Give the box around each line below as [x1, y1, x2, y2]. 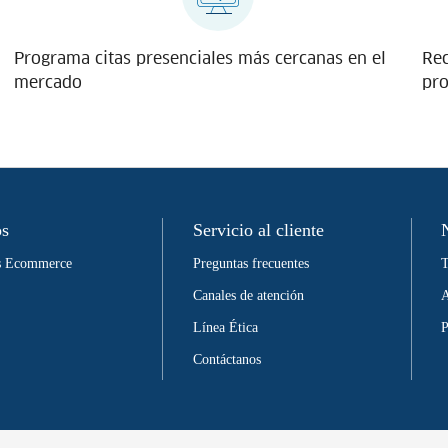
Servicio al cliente [192, 219, 324, 240]
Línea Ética [192, 319, 258, 335]
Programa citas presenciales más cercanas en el [13, 47, 386, 69]
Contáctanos [192, 351, 261, 367]
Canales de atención [192, 287, 304, 303]
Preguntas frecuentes [192, 255, 309, 271]
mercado [13, 71, 82, 93]
